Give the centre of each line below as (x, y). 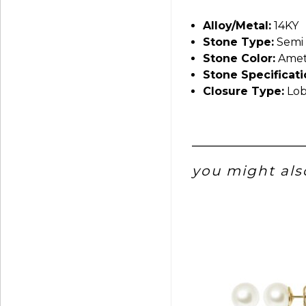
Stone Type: (238, 42)
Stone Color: (239, 58)
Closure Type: (244, 91)
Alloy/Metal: (237, 25)
